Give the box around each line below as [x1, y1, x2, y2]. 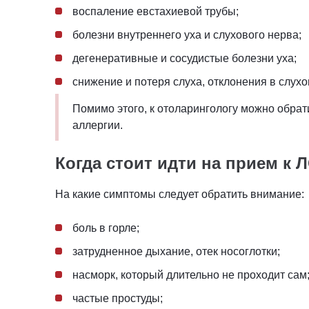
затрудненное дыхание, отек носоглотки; [72, 245, 280, 257]
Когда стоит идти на [55, 153, 226, 172]
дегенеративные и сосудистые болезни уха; [72, 52, 297, 64]
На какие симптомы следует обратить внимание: [55, 188, 304, 200]
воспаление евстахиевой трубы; [72, 5, 239, 17]
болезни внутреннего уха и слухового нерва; [72, 28, 301, 41]
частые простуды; [72, 292, 163, 304]
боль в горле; [72, 221, 139, 234]
